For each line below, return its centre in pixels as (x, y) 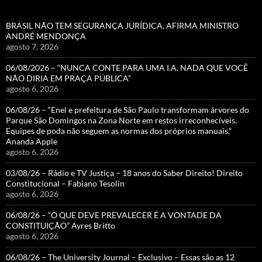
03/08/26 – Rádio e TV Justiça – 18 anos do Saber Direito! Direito (124, 173)
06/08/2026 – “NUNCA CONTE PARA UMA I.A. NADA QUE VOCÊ (127, 68)
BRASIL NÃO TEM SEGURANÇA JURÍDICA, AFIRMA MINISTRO (122, 25)
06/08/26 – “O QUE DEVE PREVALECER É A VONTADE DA (114, 215)
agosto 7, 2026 (32, 46)
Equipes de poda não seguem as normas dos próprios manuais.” (119, 131)
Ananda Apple (32, 141)
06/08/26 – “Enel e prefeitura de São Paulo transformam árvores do (127, 110)
